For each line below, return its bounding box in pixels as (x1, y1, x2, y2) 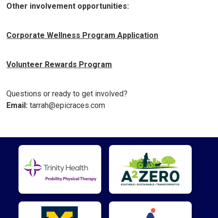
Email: (6, 101, 28, 110)
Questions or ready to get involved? (6, 89, 128, 99)
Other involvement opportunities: (6, 1, 129, 11)
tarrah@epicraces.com (28, 101, 106, 110)
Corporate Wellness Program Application (6, 31, 159, 40)
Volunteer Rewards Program (6, 60, 112, 70)
